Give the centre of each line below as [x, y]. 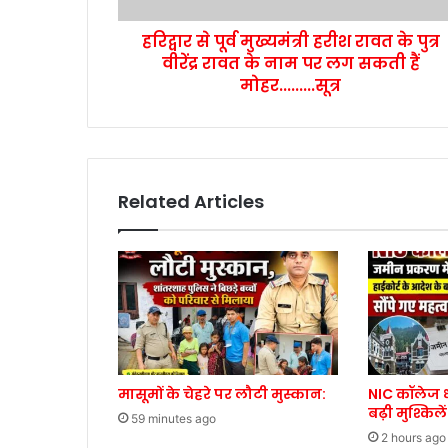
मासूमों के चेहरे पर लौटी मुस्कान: [222, 394]
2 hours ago [413, 438]
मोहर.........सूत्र [290, 86]
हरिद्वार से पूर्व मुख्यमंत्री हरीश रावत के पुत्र [290, 42]
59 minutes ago [173, 419]
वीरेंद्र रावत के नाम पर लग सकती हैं [290, 64]
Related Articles [191, 202]
